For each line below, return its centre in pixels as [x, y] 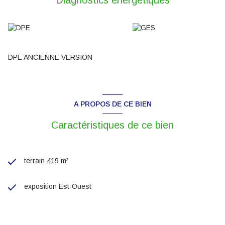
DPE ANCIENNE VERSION [50, 58]
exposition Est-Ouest [58, 186]
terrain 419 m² [46, 160]
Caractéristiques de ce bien [113, 125]
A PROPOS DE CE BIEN [113, 104]
